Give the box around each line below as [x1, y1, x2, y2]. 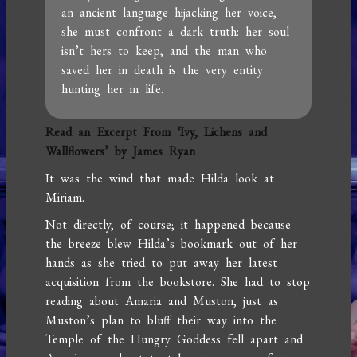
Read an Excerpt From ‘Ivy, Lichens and [45, 124, 268, 141]
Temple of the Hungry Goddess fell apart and [45, 331, 304, 348]
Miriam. [45, 189, 85, 206]
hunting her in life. [61, 80, 164, 98]
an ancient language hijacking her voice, [61, 4, 277, 22]
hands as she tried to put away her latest [45, 254, 278, 272]
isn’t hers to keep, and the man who [61, 42, 268, 60]
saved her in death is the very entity [61, 61, 264, 79]
